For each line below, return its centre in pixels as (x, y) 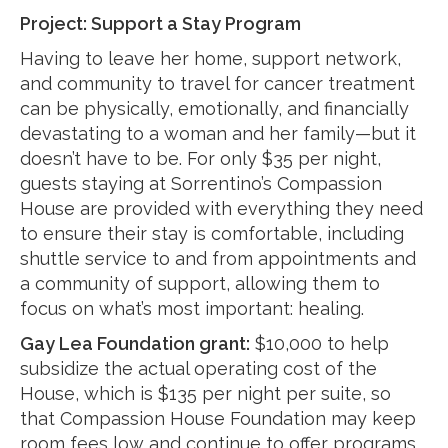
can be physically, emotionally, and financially (214, 108)
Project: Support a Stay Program (160, 23)
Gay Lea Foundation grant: (135, 343)
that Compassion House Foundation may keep (218, 418)
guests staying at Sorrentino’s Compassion (201, 183)
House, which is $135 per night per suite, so (205, 393)
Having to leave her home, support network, (210, 58)
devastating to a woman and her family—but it (218, 133)
